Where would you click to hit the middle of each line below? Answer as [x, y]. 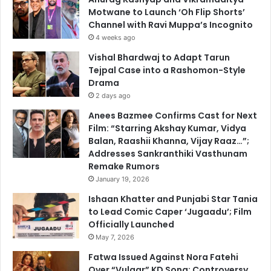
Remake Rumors [124, 166]
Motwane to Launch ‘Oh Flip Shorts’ [167, 12]
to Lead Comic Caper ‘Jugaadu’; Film [170, 211]
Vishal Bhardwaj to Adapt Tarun [159, 57]
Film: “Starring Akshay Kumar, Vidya [167, 128]
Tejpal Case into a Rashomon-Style [167, 70]
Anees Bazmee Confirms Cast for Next [173, 115]
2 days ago [113, 95]
